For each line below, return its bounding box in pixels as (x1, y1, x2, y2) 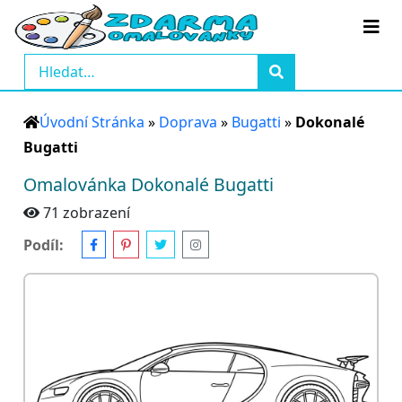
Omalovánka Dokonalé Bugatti (23, 172, 274, 197)
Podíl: (23, 234, 64, 255)
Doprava (159, 112, 217, 132)
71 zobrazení (43, 203, 130, 223)
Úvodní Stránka (39, 112, 144, 132)
